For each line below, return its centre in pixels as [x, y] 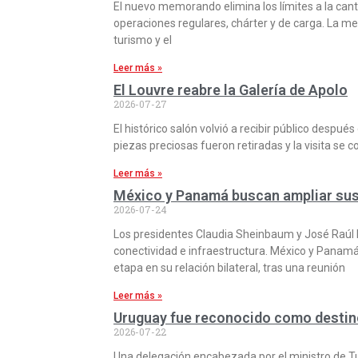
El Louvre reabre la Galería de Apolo [231, 89]
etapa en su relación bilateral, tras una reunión [229, 267]
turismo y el [143, 40]
